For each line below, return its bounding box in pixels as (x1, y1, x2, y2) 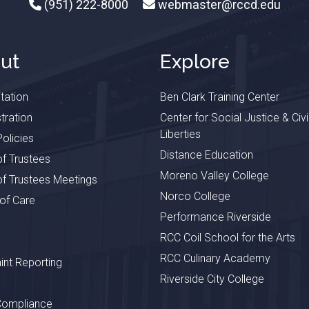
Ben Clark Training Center (159, 90, 279, 104)
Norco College (159, 190, 230, 203)
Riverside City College (159, 272, 264, 286)
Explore (159, 50, 230, 74)
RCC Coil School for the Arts (159, 231, 295, 245)
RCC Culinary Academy (159, 252, 270, 266)
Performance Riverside (159, 210, 271, 224)
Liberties (159, 128, 201, 141)
